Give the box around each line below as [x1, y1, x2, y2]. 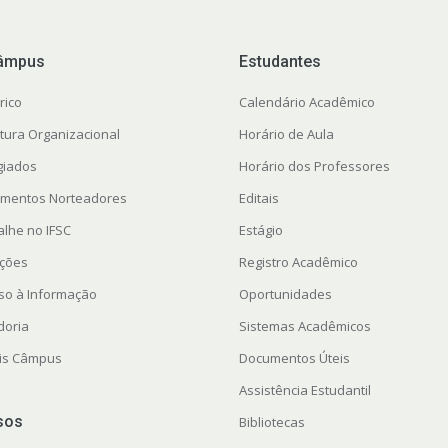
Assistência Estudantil [238, 380, 371, 399]
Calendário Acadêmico [238, 92, 375, 111]
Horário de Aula [238, 124, 334, 143]
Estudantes [238, 51, 321, 71]
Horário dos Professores [238, 156, 390, 175]
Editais [238, 188, 279, 207]
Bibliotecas [238, 412, 305, 431]
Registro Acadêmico [238, 252, 358, 271]
